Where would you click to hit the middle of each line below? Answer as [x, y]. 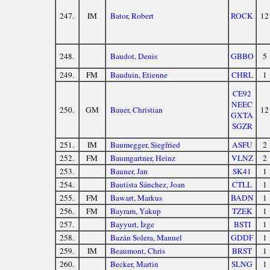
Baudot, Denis [134, 56]
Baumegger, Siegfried [146, 145]
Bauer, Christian [137, 110]
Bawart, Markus [137, 198]
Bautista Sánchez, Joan [148, 185]
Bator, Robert [132, 16]
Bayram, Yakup [136, 211]
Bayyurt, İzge [133, 224]
